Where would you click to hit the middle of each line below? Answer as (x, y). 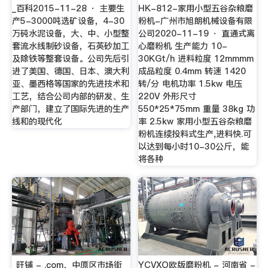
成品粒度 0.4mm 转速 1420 (192, 71)
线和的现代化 (37, 121)
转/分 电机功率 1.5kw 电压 (191, 83)
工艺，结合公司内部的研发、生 (70, 96)
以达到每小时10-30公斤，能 (194, 146)
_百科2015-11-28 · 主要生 (68, 8)
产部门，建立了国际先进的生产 (70, 109)
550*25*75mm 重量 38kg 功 (197, 109)
